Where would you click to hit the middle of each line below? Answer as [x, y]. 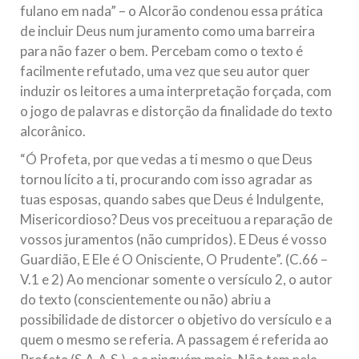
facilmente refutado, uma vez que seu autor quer [165, 71]
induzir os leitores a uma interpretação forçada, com [176, 91]
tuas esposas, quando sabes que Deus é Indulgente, [172, 199]
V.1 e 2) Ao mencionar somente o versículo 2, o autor [176, 279]
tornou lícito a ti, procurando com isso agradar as [166, 179]
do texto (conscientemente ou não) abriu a [145, 299]
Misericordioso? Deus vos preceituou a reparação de [176, 219]
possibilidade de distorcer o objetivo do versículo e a [176, 319]
